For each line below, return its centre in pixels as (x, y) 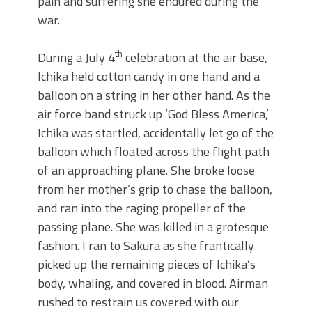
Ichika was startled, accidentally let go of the (156, 133)
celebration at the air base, (195, 58)
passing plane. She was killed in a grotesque (153, 227)
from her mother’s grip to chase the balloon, (155, 189)
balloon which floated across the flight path (154, 152)
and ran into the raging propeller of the (142, 208)
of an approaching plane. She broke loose (146, 171)
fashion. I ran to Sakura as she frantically (146, 246)
